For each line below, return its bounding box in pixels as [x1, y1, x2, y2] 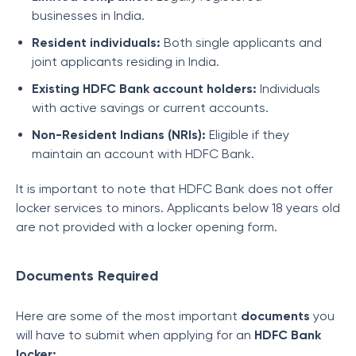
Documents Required [16, 267, 158, 284]
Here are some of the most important [16, 308, 241, 323]
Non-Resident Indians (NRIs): [32, 127, 209, 142]
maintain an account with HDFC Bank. [32, 146, 254, 161]
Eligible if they [209, 127, 289, 142]
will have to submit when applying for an [16, 327, 254, 342]
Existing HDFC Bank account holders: [32, 81, 260, 96]
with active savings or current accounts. [32, 100, 269, 115]
